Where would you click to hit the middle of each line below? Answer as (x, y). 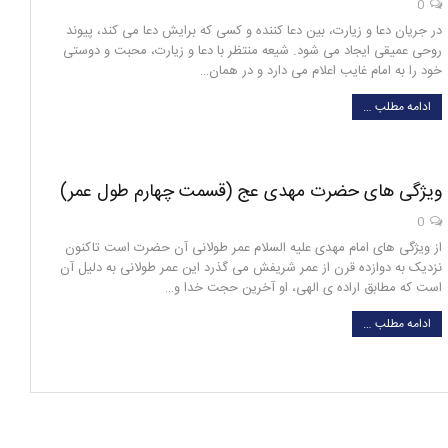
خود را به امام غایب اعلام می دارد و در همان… (321, 70)
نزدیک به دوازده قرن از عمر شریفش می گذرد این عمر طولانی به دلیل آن (251, 267)
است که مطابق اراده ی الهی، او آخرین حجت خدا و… (303, 287)
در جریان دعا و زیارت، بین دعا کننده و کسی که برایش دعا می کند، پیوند (254, 30)
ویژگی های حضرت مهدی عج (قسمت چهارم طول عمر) (251, 191)
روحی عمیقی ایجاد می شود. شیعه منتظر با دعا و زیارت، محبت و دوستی (252, 50)
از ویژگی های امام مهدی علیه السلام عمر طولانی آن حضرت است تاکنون (253, 247)
